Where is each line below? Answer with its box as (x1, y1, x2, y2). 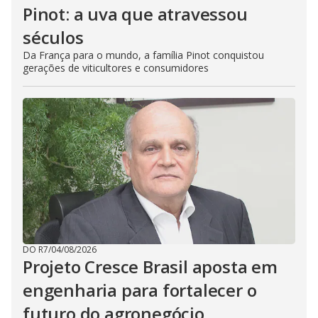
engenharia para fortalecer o (23, 278, 257, 302)
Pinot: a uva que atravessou (23, 1, 248, 26)
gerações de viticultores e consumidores (23, 60, 209, 75)
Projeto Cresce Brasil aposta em (23, 254, 278, 278)
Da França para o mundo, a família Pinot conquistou (23, 48, 264, 62)
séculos (23, 25, 84, 49)
